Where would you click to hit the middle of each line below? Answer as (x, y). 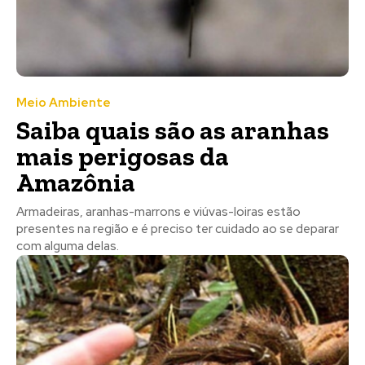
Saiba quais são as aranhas (173, 130)
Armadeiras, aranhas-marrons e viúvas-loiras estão (158, 211)
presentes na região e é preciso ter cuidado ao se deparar (178, 229)
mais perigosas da (123, 156)
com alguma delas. (68, 246)
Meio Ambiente (64, 102)
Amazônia (76, 182)
